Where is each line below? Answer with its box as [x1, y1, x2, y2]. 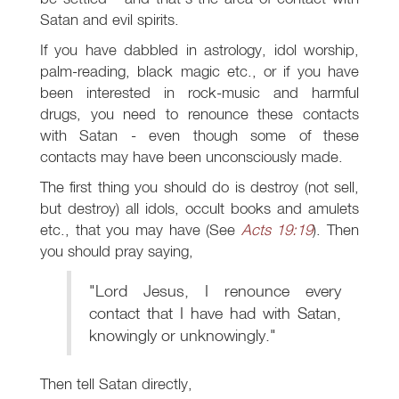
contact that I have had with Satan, [89, 304, 341, 323]
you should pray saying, [40, 241, 193, 261]
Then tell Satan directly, [40, 374, 192, 394]
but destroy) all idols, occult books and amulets [40, 199, 359, 218]
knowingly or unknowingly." [89, 326, 276, 346]
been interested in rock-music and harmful [40, 83, 359, 102]
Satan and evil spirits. [40, 10, 179, 29]
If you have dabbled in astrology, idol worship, [40, 40, 359, 60]
